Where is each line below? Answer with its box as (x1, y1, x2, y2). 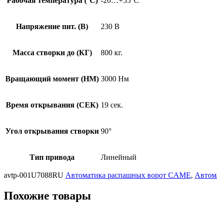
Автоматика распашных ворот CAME (65, 171, 191, 180)
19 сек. (101, 101, 123, 109)
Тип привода (30, 153, 75, 162)
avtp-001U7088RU (4, 171, 65, 180)
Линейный (101, 153, 137, 162)
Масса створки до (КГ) (12, 48, 92, 57)
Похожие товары (4, 189, 91, 202)
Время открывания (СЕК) (6, 101, 98, 109)
